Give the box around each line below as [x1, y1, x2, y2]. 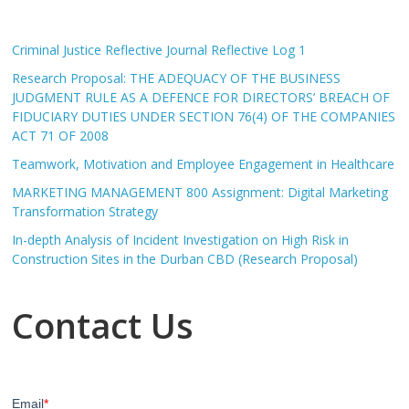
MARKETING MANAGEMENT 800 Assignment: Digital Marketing [12, 184, 389, 201]
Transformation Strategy [12, 203, 159, 220]
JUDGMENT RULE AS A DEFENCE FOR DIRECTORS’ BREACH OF [12, 89, 391, 106]
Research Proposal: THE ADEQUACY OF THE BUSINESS [12, 69, 341, 87]
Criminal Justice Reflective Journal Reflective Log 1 [12, 41, 307, 58]
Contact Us [12, 301, 194, 349]
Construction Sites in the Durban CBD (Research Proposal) [12, 250, 359, 267]
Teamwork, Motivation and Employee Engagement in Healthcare [12, 155, 395, 173]
